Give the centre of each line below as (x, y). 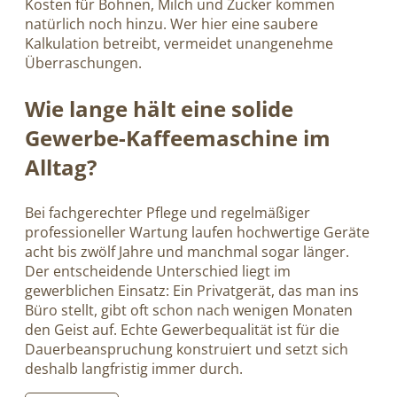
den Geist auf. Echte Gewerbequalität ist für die (182, 329)
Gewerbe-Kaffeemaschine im (178, 137)
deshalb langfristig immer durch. (134, 368)
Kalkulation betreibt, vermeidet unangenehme (179, 43)
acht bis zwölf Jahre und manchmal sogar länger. (187, 251)
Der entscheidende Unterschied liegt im (158, 271)
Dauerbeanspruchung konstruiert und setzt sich (187, 349)
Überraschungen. (83, 62)
